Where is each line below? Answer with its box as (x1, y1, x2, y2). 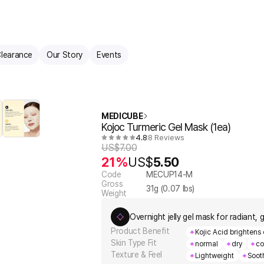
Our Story (47, 49, 83, 60)
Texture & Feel (111, 250, 163, 259)
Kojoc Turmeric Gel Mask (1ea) (101, 121, 230, 133)
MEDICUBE (101, 111, 143, 121)
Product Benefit (111, 226, 170, 236)
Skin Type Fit (111, 238, 157, 247)
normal (195, 240, 218, 248)
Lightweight (195, 252, 234, 260)
